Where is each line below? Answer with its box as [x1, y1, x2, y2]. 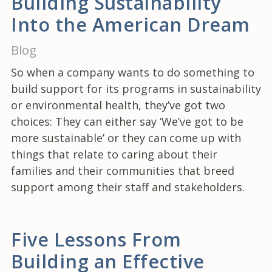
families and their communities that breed [11, 163, 234, 178]
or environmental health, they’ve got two [11, 97, 225, 112]
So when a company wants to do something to [11, 64, 254, 80]
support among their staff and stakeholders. [11, 179, 245, 194]
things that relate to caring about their [11, 146, 217, 161]
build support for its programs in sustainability [11, 81, 261, 96]
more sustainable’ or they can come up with [11, 130, 241, 145]
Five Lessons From [11, 226, 182, 252]
